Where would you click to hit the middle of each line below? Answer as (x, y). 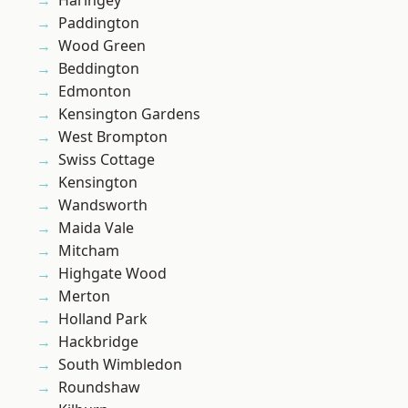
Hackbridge (98, 342)
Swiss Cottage (107, 160)
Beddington (99, 69)
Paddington (99, 23)
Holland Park (103, 319)
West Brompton (113, 137)
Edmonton (95, 92)
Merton (84, 296)
